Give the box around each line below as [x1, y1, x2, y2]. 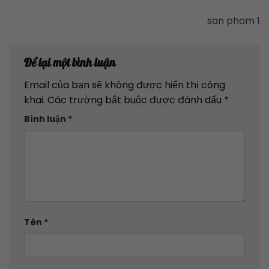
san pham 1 [207, 14, 260, 28]
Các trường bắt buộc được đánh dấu [47, 93, 224, 107]
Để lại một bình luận [24, 55, 118, 71]
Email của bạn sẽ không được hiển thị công [24, 78, 225, 92]
